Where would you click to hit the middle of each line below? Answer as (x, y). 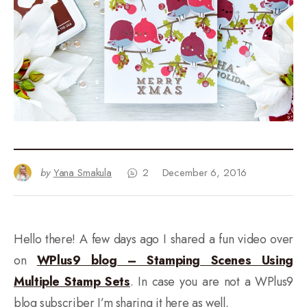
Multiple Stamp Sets (72, 282)
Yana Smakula (82, 173)
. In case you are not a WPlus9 (211, 282)
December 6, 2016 (205, 173)
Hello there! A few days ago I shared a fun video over (153, 240)
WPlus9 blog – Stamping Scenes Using (165, 261)
